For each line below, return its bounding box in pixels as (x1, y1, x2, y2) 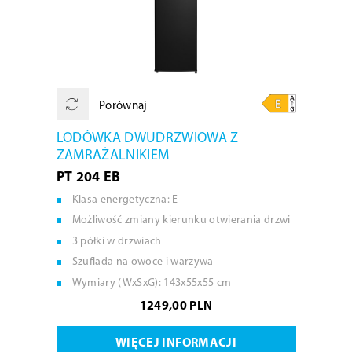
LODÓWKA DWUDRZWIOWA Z (56, 130, 239, 146)
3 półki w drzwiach (71, 235, 162, 247)
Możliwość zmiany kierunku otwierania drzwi (71, 214, 291, 226)
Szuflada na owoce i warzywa (71, 256, 214, 268)
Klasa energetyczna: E (71, 193, 178, 206)
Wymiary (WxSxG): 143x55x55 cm (71, 277, 232, 289)
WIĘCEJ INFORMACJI (115, 337, 236, 350)
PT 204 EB (56, 170, 121, 185)
